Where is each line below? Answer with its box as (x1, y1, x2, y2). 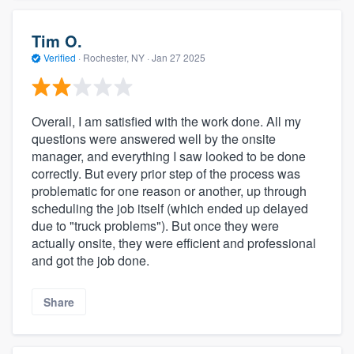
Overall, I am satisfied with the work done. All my (32, 111, 301, 130)
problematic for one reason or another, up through (32, 181, 307, 200)
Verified (41, 51, 78, 65)
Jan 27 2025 (152, 51, 205, 65)
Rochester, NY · (81, 51, 152, 65)
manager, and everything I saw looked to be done (32, 146, 306, 165)
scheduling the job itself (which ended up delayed (32, 198, 308, 217)
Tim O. (32, 29, 82, 53)
